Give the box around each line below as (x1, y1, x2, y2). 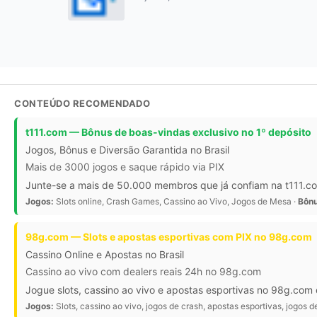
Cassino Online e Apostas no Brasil (25, 248, 184, 260)
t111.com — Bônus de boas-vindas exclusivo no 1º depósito (25, 125, 311, 138)
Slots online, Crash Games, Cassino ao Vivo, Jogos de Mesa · (54, 195, 298, 207)
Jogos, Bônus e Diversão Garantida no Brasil (25, 143, 229, 156)
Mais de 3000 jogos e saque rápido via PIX (25, 160, 224, 173)
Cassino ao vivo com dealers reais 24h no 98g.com (25, 265, 261, 277)
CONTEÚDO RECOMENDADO (14, 97, 150, 109)
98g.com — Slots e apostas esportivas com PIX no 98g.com (25, 230, 312, 243)
